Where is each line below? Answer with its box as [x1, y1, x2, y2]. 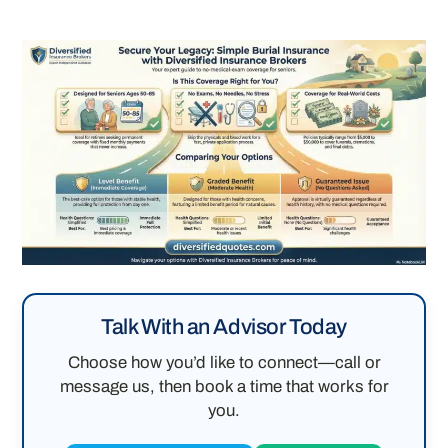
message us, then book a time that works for [59, 376, 389, 396]
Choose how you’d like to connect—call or [67, 352, 381, 372]
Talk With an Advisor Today [101, 314, 347, 339]
